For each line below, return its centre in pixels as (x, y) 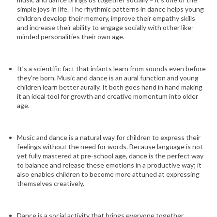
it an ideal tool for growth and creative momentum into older (108, 96)
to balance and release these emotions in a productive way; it (109, 165)
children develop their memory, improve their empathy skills (106, 18)
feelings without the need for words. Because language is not (110, 146)
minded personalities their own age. (71, 36)
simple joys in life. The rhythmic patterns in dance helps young (110, 9)
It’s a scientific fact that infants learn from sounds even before (111, 68)
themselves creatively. (51, 183)
